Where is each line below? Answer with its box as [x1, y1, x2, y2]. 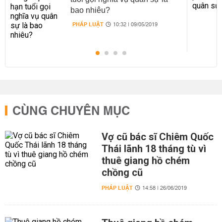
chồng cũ [101, 166, 143, 178]
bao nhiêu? [70, 6, 110, 14]
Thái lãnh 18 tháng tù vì [101, 143, 206, 155]
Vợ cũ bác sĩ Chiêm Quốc [101, 131, 214, 143]
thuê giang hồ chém [101, 155, 190, 166]
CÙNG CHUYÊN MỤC [12, 101, 130, 122]
